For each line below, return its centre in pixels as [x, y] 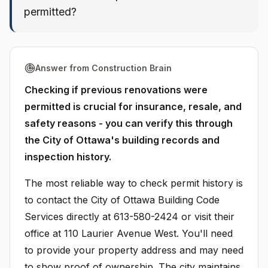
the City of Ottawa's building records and [122, 140]
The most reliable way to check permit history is [134, 183]
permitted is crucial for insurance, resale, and [133, 106]
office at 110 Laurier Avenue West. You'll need [129, 233]
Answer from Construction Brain [103, 68]
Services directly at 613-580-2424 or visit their [130, 217]
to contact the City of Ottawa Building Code [122, 200]
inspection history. [68, 157]
